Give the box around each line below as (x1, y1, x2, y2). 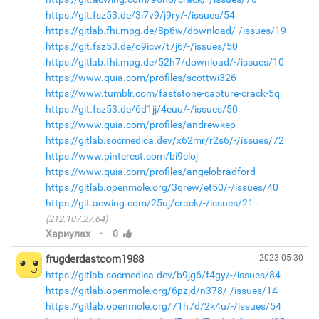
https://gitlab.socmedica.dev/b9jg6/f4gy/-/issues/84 (45, 269, 281, 281)
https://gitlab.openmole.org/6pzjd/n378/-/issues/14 (45, 285, 278, 296)
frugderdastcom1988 (45, 253, 144, 266)
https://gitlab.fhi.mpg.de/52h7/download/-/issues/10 (45, 56, 284, 68)
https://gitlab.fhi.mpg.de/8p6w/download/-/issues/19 (45, 25, 286, 36)
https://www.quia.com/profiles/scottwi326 (45, 72, 236, 83)
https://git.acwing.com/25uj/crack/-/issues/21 (45, 197, 253, 209)
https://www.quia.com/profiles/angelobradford (45, 166, 256, 177)
